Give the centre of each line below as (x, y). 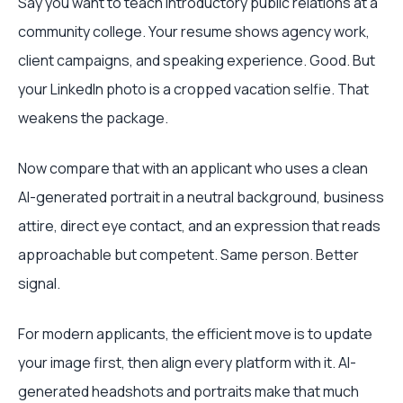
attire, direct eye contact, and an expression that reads (199, 226)
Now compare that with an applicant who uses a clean (193, 168)
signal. (39, 283)
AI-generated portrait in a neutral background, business (201, 197)
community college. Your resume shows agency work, (194, 31)
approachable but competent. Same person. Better (188, 255)
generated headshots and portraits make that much (188, 391)
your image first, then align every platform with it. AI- (187, 363)
